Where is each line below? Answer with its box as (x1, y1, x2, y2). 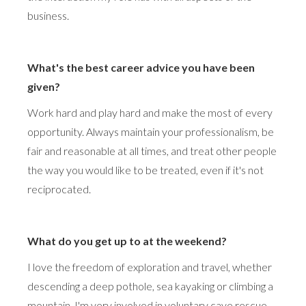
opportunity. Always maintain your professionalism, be (27, 124, 274, 138)
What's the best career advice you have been (27, 60, 255, 74)
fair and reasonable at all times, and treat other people (27, 143, 277, 157)
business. (27, 8, 69, 22)
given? (27, 79, 60, 93)
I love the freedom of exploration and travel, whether (27, 260, 272, 273)
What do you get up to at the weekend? (27, 234, 227, 247)
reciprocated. (27, 182, 91, 195)
